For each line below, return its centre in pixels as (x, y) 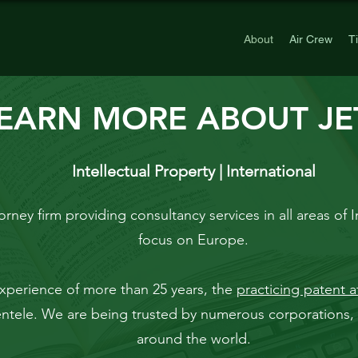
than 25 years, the (179, 289)
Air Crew (311, 39)
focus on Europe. (193, 240)
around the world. (193, 339)
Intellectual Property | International (193, 171)
